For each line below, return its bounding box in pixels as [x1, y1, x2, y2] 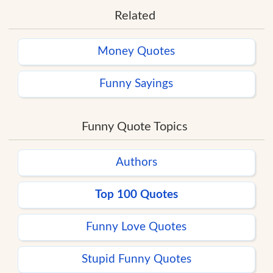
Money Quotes [97, 46, 175, 58]
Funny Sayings [99, 78, 174, 90]
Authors [115, 157, 157, 169]
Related [114, 10, 155, 23]
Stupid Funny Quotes [81, 253, 191, 266]
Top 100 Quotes [94, 189, 178, 201]
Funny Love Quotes [86, 221, 187, 233]
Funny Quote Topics [82, 121, 188, 133]
